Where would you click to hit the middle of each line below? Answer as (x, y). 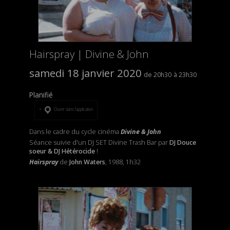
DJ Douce (183, 142)
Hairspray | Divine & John (89, 54)
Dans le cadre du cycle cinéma (75, 131)
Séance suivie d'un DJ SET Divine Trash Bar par (99, 142)
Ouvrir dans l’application (73, 109)
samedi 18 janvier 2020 (85, 73)
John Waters (86, 162)
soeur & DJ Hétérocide (62, 151)
